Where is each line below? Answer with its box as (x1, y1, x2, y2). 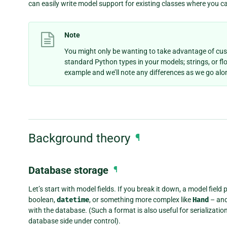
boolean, (28, 195, 57, 204)
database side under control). (28, 216, 121, 225)
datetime (57, 195, 89, 204)
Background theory (28, 131, 130, 146)
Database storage (28, 164, 108, 176)
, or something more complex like (89, 195, 193, 204)
